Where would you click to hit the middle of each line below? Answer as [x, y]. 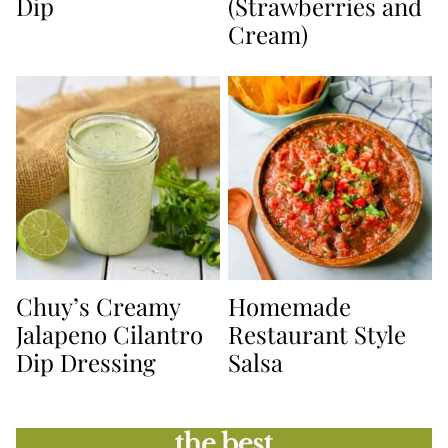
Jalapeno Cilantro [109, 333]
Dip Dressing [86, 361]
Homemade [289, 305]
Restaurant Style [317, 333]
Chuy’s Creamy [98, 305]
